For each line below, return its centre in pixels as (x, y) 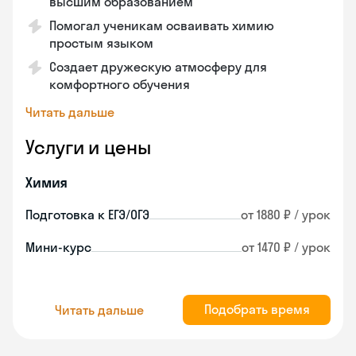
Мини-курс (58, 247)
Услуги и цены (88, 147)
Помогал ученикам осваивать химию (162, 25)
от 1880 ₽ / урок (286, 215)
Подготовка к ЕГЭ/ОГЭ (87, 215)
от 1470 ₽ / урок (286, 247)
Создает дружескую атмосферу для (158, 67)
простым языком (101, 43)
